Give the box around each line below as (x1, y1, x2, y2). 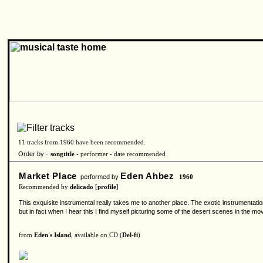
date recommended (114, 151, 166, 157)
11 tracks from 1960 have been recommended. (18, 139, 146, 146)
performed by (77, 173, 121, 180)
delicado (70, 184, 93, 190)
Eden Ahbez (120, 171, 174, 181)
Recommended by (19, 184, 70, 190)
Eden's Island (34, 232, 71, 238)
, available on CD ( (71, 232, 122, 238)
